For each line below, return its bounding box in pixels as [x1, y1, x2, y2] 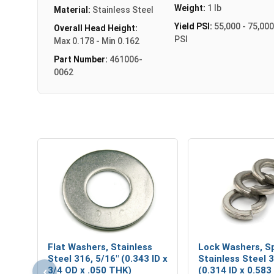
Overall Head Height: [54, 23, 138, 33]
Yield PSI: [174, 21, 214, 31]
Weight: [174, 2, 207, 13]
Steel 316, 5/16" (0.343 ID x [48, 253, 168, 264]
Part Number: [54, 54, 109, 64]
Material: [54, 4, 92, 15]
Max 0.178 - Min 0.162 [54, 35, 139, 46]
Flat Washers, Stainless [48, 241, 152, 253]
